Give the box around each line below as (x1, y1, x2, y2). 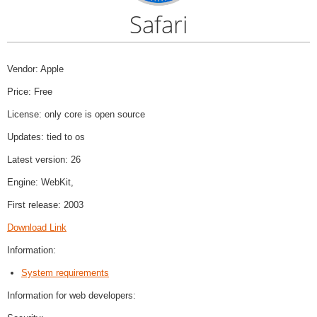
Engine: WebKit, (7, 176, 74, 188)
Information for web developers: (7, 289, 136, 301)
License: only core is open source (7, 108, 145, 120)
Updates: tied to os (7, 131, 85, 142)
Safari (129, 8, 188, 41)
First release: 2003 (7, 199, 83, 210)
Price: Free (7, 86, 52, 97)
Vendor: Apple (7, 63, 64, 74)
